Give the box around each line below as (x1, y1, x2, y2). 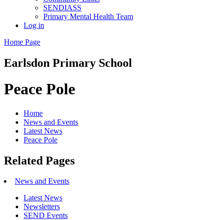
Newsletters (24, 202, 60, 211)
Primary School (53, 56, 132, 69)
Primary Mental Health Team (43, 12, 133, 21)
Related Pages (4, 154, 75, 167)
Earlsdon (4, 56, 53, 69)
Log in (24, 21, 44, 29)
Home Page (4, 37, 40, 46)
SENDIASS (43, 3, 82, 12)
